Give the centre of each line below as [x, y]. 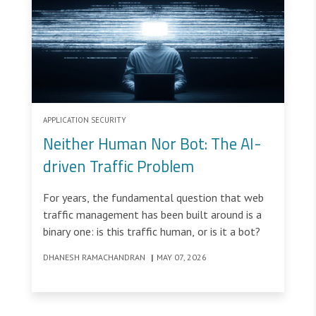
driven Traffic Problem [119, 166]
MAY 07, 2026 [182, 257]
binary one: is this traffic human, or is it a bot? [152, 231]
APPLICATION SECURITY [85, 120]
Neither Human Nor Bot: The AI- [152, 144]
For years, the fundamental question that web [153, 197]
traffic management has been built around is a [152, 214]
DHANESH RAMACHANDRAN [95, 257]
